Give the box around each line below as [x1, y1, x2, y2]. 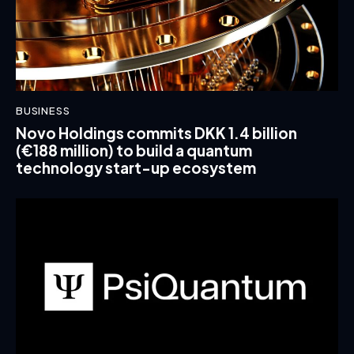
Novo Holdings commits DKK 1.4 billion [16, 122, 297, 142]
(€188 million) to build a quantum [16, 140, 252, 160]
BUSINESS [16, 104, 70, 118]
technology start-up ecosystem [16, 157, 256, 177]
